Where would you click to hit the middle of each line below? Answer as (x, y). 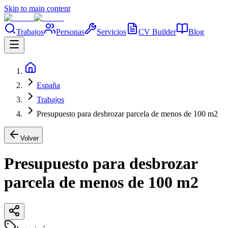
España (48, 85)
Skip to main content (37, 8)
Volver (30, 138)
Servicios (111, 32)
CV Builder (157, 32)
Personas (70, 32)
